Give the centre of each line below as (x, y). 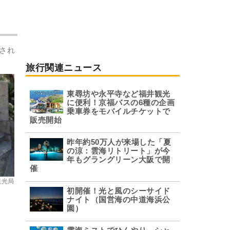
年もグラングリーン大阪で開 (119, 160)
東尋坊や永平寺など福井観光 (119, 94)
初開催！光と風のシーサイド (119, 191)
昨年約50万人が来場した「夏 (119, 142)
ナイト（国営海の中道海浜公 (119, 199)
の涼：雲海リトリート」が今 (119, 151)
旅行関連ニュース (64, 68)
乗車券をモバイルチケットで (119, 111)
